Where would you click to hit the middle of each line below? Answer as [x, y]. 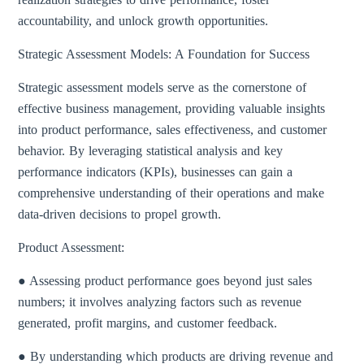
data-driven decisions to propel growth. [120, 214]
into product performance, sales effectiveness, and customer [173, 130]
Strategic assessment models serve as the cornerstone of [162, 87]
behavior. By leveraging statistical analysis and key [151, 151]
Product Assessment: [71, 247]
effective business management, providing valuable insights [172, 108]
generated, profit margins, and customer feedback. [148, 323]
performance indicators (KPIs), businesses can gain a [156, 172]
